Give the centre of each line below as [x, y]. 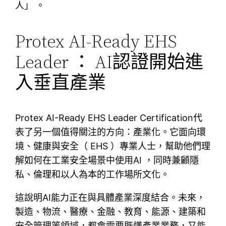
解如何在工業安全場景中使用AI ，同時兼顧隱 [107, 160]
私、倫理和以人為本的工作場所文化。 [93, 174]
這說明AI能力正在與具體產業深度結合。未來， [110, 197]
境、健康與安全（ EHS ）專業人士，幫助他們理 [113, 146]
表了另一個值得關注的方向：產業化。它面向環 [111, 132]
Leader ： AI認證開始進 [109, 62]
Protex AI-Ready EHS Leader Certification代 [109, 118]
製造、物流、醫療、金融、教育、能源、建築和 [111, 211]
